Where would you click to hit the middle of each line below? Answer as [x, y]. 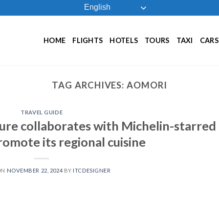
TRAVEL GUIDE [42, 112]
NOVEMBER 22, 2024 [35, 170]
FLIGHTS [88, 40]
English [96, 7]
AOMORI [147, 85]
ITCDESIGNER [92, 170]
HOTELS [124, 40]
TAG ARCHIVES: [89, 85]
